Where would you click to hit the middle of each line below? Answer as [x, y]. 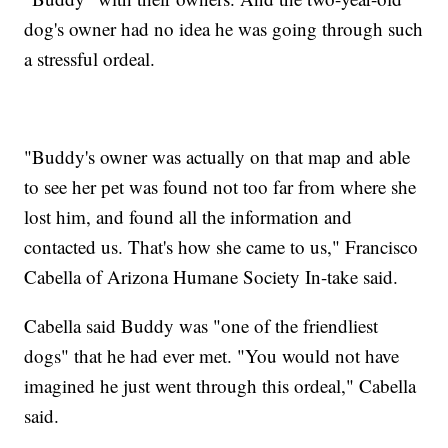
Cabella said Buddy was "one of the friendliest [201, 325]
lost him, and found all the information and [188, 216]
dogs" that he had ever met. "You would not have [212, 355]
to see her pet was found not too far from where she [220, 186]
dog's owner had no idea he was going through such [224, 28]
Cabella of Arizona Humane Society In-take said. [211, 276]
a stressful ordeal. [90, 58]
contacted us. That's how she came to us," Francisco [221, 246]
